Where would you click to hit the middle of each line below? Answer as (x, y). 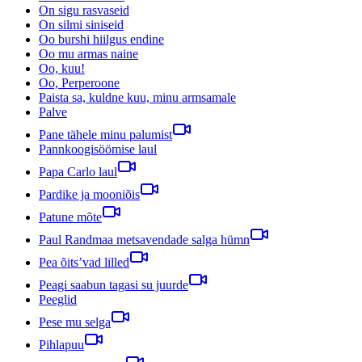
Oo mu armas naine (88, 53)
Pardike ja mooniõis (89, 194)
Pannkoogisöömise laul (98, 149)
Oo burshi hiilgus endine (101, 39)
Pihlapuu (61, 344)
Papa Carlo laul (78, 171)
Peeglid (58, 299)
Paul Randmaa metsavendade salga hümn (144, 239)
